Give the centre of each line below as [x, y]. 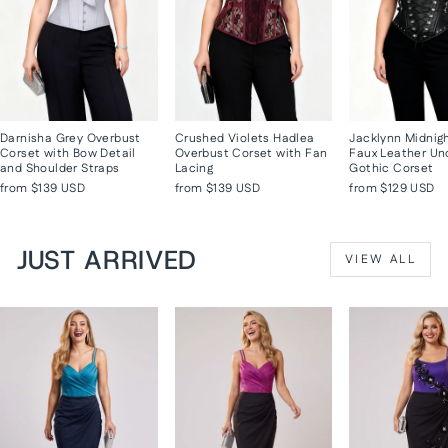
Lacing [194, 169]
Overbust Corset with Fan [251, 154]
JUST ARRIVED [107, 259]
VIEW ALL [380, 260]
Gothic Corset [391, 169]
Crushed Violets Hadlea [244, 139]
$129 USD [407, 189]
